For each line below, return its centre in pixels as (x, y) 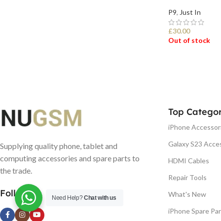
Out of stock (189, 40)
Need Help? (68, 198)
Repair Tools (187, 177)
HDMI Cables (189, 160)
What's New (187, 194)
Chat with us (100, 198)
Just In (190, 12)
